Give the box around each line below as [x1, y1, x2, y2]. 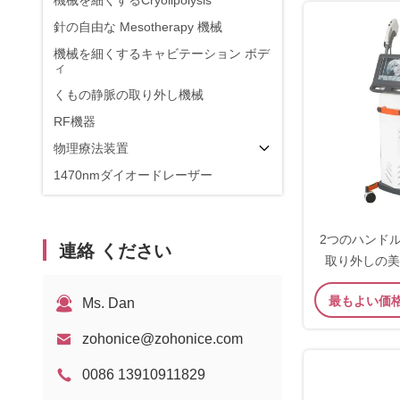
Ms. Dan [82, 296, 135, 311]
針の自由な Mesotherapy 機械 [54, 20, 222, 34]
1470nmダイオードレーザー [54, 168, 212, 182]
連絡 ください [59, 241, 171, 261]
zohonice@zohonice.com [82, 331, 243, 346]
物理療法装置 [54, 141, 129, 155]
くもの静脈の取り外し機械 [54, 87, 204, 102]
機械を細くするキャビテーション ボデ [54, 46, 270, 61]
